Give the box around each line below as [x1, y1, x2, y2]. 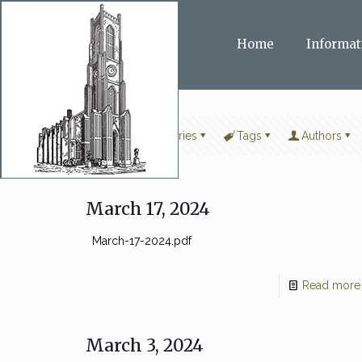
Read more [301, 279, 360, 292]
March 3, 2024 [85, 335, 204, 356]
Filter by [72, 129, 115, 142]
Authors [301, 129, 342, 142]
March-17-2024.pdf [85, 234, 192, 247]
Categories [141, 129, 197, 142]
